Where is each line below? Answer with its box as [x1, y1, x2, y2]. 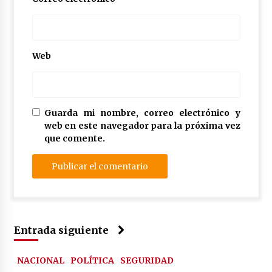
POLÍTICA [70, 254, 114, 266]
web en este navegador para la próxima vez [44, 120, 240, 131]
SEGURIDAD [120, 254, 174, 266]
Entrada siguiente [13, 223, 109, 236]
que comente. [44, 132, 105, 144]
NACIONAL [16, 254, 64, 266]
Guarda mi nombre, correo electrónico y [44, 107, 240, 118]
